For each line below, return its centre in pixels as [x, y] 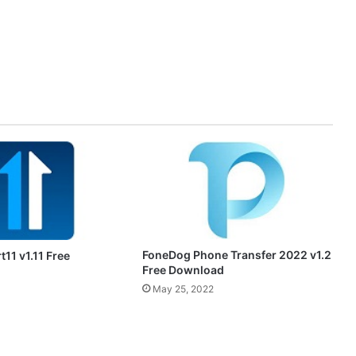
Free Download [183, 269]
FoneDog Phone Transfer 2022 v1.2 [236, 254]
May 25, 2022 [183, 288]
